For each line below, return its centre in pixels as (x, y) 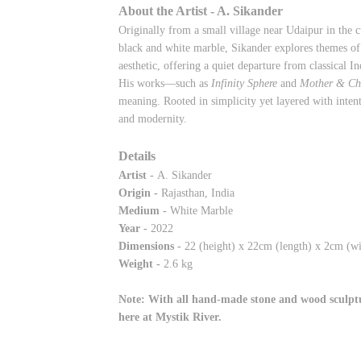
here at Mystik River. (170, 317)
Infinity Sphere (244, 84)
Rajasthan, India (198, 193)
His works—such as (165, 84)
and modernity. (153, 119)
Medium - (144, 211)
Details (137, 156)
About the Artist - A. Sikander (201, 11)
